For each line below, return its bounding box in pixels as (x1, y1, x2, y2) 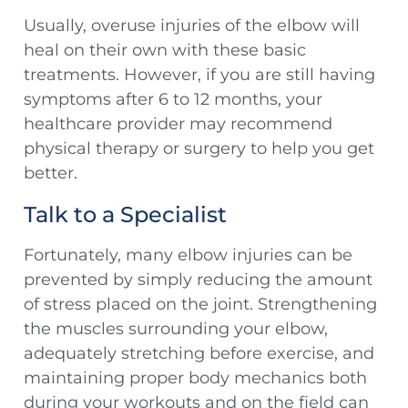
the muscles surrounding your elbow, (24, 319, 328, 340)
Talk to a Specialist (24, 201, 227, 229)
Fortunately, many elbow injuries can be (24, 245, 352, 266)
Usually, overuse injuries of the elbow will (24, 15, 360, 36)
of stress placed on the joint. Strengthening (24, 294, 377, 315)
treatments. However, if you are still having (24, 65, 375, 86)
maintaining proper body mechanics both (24, 368, 367, 389)
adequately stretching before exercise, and (24, 343, 374, 364)
